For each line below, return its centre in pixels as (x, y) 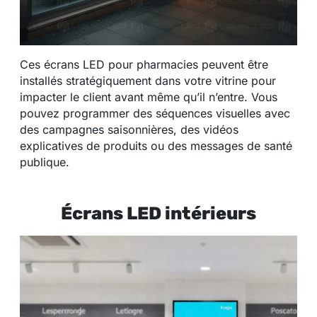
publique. (45, 162)
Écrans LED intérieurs (158, 214)
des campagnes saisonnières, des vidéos (129, 130)
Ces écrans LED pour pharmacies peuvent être (144, 65)
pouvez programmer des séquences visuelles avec (155, 114)
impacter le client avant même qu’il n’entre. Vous (149, 97)
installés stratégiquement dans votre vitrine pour (148, 81)
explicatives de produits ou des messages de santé (156, 146)
